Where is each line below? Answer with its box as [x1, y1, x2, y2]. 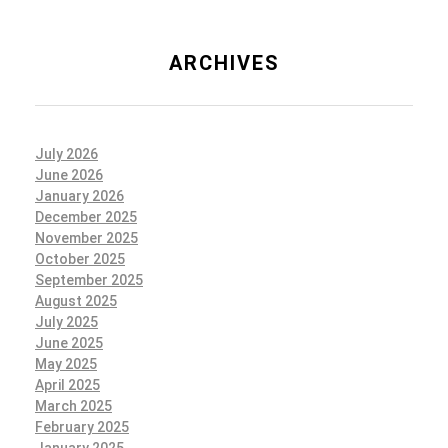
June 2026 [35, 166, 103, 183]
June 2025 [35, 334, 103, 351]
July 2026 [35, 145, 98, 162]
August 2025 [35, 292, 117, 309]
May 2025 [35, 355, 97, 372]
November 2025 [35, 229, 138, 246]
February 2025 [35, 418, 129, 435]
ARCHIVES [168, 51, 280, 76]
